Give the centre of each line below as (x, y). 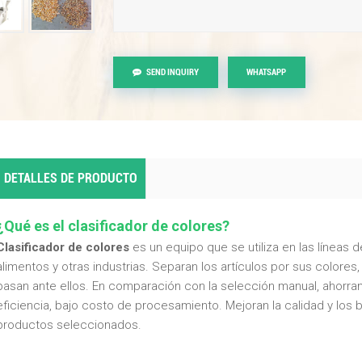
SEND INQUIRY (172, 73)
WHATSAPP (267, 73)
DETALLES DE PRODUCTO (70, 178)
